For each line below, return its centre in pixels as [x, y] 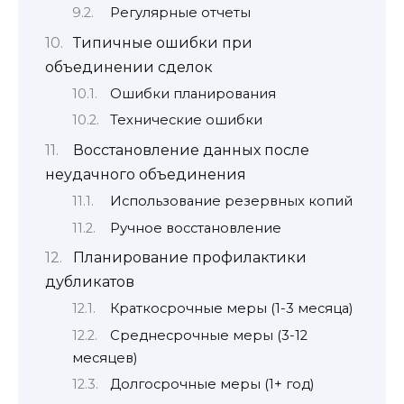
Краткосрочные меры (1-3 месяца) [231, 309]
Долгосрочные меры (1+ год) [211, 385]
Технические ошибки [186, 120]
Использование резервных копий [231, 202]
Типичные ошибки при [162, 42]
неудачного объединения [146, 174]
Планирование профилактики [189, 257]
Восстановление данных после [191, 150]
